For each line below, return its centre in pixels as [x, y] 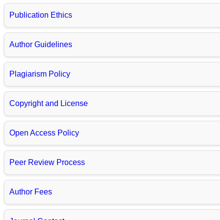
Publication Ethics [41, 15]
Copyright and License [49, 104]
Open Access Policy [44, 133]
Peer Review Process [47, 163]
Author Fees [31, 192]
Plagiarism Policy [40, 74]
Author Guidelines [41, 45]
